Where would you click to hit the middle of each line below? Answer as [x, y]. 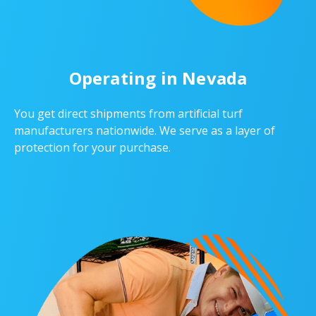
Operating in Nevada [158, 78]
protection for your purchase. [92, 148]
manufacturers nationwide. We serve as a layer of [145, 131]
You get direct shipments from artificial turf [128, 114]
